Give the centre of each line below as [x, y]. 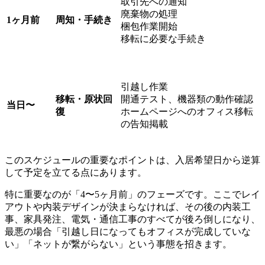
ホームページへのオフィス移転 [187, 111]
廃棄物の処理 [149, 14]
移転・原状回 [84, 99]
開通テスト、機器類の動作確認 [187, 99]
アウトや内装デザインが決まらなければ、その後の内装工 [128, 206]
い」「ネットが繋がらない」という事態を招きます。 [118, 244]
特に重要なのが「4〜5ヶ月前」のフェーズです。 [109, 194]
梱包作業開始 [149, 26]
